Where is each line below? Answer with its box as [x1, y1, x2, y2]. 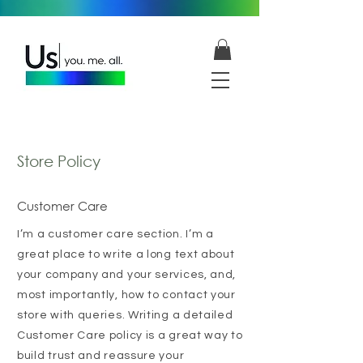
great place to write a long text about [17, 249, 235, 261]
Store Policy [17, 152, 100, 171]
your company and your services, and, [17, 269, 237, 281]
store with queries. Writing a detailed [17, 310, 233, 322]
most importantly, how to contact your [17, 289, 236, 301]
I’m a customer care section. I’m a [17, 228, 214, 241]
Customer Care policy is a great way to [17, 330, 243, 342]
